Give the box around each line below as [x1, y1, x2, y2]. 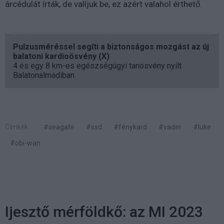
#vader [158, 122, 181, 131]
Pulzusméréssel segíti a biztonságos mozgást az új [13, 41, 209, 51]
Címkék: [5, 122, 29, 131]
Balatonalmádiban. [13, 70, 76, 80]
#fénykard [113, 122, 147, 131]
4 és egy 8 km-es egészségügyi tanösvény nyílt [13, 60, 181, 70]
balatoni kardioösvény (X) [13, 51, 109, 61]
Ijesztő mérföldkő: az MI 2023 [5, 202, 203, 220]
